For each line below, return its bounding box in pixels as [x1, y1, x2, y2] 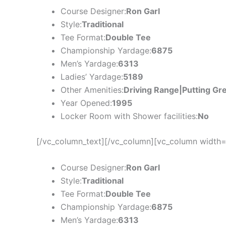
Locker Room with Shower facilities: [61, 111, 198, 122]
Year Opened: [61, 98, 112, 108]
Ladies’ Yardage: [61, 72, 123, 82]
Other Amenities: [61, 85, 124, 95]
